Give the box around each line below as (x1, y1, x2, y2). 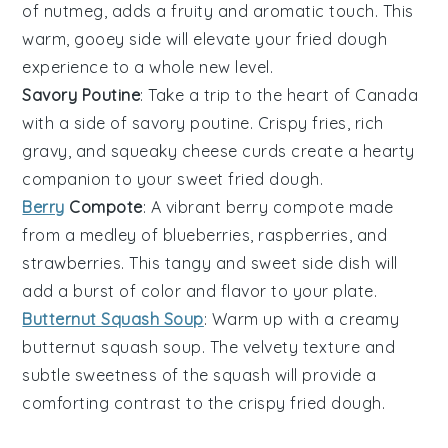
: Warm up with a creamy (203, 308, 400, 329)
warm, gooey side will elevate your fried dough (22, 28, 388, 49)
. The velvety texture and (201, 336, 396, 357)
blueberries (162, 224, 251, 245)
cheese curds (181, 140, 287, 161)
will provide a (270, 364, 377, 385)
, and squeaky (67, 140, 182, 161)
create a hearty (286, 140, 415, 161)
